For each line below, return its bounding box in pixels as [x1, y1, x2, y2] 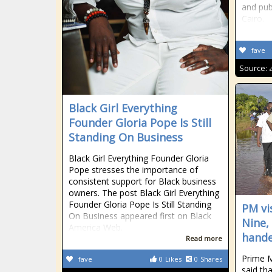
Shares [200, 254, 222, 263]
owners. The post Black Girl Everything [69, 187, 219, 199]
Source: [239, 63, 269, 73]
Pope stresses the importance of [69, 164, 198, 175]
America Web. [69, 222, 123, 233]
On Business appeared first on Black [69, 210, 211, 222]
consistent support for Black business [69, 175, 216, 187]
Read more [186, 234, 222, 243]
